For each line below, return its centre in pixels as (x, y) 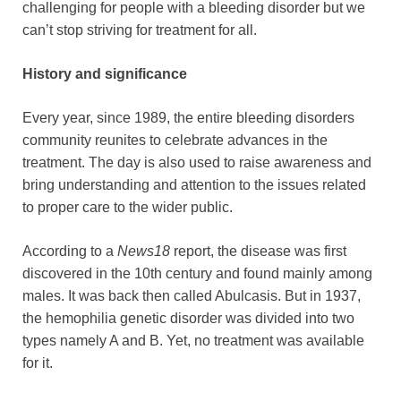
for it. (38, 363)
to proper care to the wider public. (128, 207)
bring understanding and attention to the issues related (194, 184)
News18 (144, 251)
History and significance (105, 73)
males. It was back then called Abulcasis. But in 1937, (192, 295)
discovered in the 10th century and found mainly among (197, 273)
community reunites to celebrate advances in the (175, 140)
